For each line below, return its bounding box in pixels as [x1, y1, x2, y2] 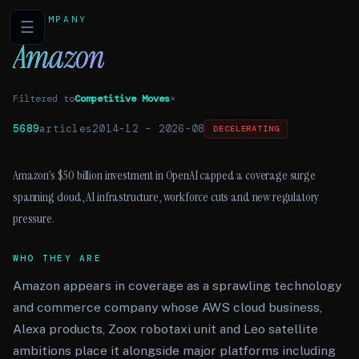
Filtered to [13, 92, 75, 105]
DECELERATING [213, 123, 280, 134]
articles [39, 122, 93, 135]
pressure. [13, 210, 54, 227]
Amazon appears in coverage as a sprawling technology [13, 278, 341, 293]
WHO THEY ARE [13, 252, 102, 264]
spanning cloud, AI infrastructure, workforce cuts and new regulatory [13, 188, 320, 205]
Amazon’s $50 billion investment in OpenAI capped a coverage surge [13, 167, 316, 184]
